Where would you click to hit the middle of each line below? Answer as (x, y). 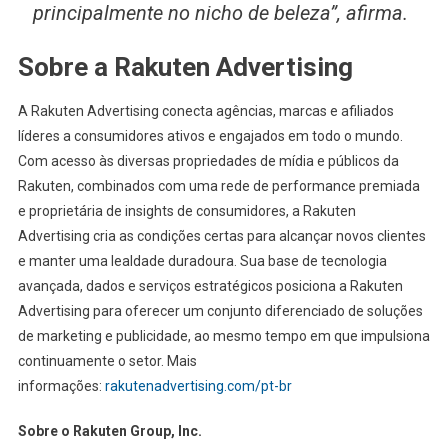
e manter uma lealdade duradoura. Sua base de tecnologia (202, 261)
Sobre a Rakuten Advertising (185, 67)
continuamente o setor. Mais (107, 361)
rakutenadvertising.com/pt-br (198, 386)
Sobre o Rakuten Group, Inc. (109, 431)
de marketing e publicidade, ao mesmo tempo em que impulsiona (223, 336)
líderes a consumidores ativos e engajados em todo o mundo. (210, 136)
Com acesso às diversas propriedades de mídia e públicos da (208, 161)
